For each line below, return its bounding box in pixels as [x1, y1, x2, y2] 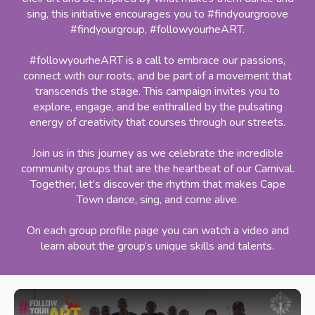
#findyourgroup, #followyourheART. [70, 22, 245, 38]
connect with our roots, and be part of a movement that [23, 68, 292, 84]
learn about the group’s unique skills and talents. [41, 238, 274, 255]
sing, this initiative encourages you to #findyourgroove [27, 6, 288, 22]
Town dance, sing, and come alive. [76, 192, 239, 208]
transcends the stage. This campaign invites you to [35, 84, 280, 100]
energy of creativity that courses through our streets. [30, 115, 285, 131]
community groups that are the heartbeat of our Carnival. [20, 161, 295, 177]
